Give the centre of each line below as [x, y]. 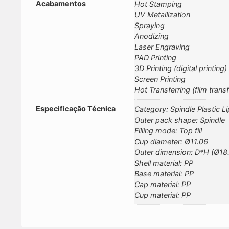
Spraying [150, 26]
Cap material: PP [163, 185]
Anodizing [152, 36]
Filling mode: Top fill [168, 131]
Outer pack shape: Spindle [180, 120]
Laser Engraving [162, 47]
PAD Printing [155, 58]
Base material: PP [164, 174]
